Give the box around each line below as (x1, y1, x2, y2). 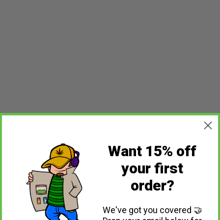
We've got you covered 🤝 (102, 204, 202, 215)
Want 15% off (108, 142, 196, 160)
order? (130, 176, 174, 194)
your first (121, 159, 183, 177)
